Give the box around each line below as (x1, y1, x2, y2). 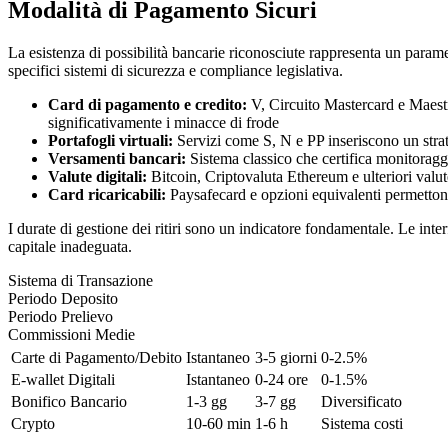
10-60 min (186, 414, 251, 432)
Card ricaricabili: (48, 185, 166, 203)
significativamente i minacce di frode (48, 113, 279, 131)
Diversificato (321, 392, 402, 410)
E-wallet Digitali (11, 370, 115, 388)
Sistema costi (321, 414, 403, 432)
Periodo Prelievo (8, 307, 113, 325)
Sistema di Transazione (8, 271, 153, 289)
